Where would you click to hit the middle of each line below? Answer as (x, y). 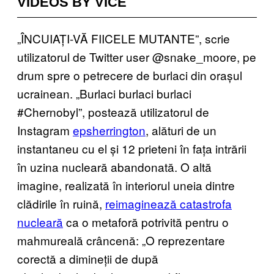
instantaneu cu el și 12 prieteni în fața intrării (132, 148)
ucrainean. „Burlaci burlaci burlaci (104, 93)
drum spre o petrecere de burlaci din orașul (130, 75)
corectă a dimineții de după (88, 258)
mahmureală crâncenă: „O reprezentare (121, 240)
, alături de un (181, 130)
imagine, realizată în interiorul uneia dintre (126, 185)
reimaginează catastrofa (168, 203)
